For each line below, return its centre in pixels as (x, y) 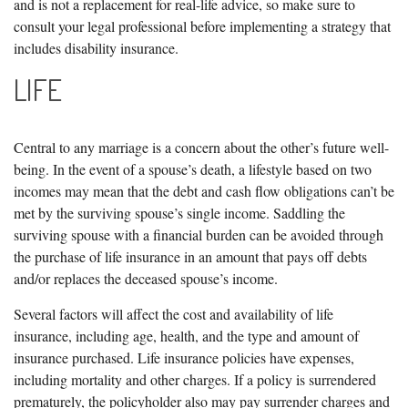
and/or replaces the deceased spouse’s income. (146, 278)
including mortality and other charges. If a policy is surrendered (195, 379)
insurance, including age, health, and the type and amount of (186, 335)
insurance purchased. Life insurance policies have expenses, (184, 357)
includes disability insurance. (96, 47)
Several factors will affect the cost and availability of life (173, 313)
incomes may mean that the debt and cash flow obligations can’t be (204, 190)
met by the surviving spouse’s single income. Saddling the (179, 212)
